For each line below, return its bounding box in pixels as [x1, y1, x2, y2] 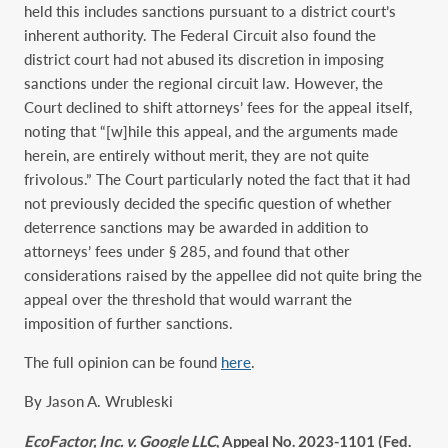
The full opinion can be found [24, 353, 221, 371]
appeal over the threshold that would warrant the [24, 289, 352, 308]
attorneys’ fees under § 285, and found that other [24, 241, 350, 260]
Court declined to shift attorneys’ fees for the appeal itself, [24, 97, 412, 116]
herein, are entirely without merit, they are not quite [24, 145, 369, 164]
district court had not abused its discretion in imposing [24, 49, 384, 68]
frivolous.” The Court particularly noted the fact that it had [24, 169, 410, 188]
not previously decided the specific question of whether [24, 193, 392, 212]
